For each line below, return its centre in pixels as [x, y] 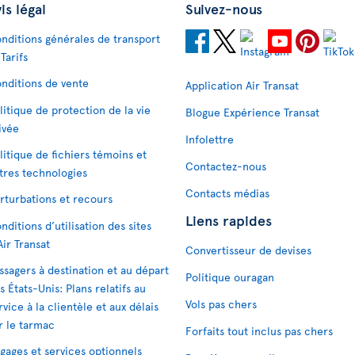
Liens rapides [229, 220]
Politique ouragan [230, 277]
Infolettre [210, 139]
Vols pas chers [221, 304]
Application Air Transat [242, 85]
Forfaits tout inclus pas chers [259, 331]
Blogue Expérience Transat [252, 112]
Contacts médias [227, 193]
